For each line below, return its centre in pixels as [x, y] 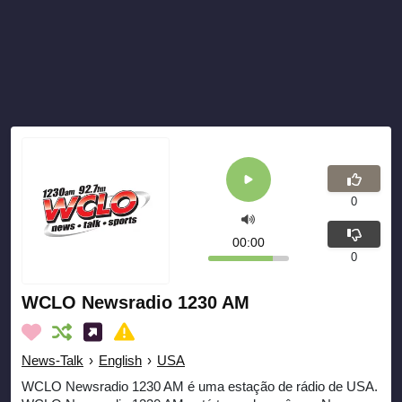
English [120, 361]
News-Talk [52, 361]
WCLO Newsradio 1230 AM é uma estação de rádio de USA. [200, 387]
